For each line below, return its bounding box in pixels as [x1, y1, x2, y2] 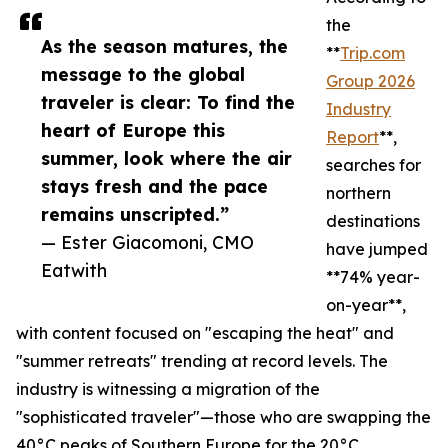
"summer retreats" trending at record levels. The [16, 351, 388, 372]
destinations [326, 211, 420, 232]
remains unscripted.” [41, 203, 229, 226]
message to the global [41, 63, 245, 86]
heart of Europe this [41, 119, 225, 142]
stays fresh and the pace [41, 175, 268, 198]
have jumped [326, 239, 428, 260]
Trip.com [340, 43, 405, 64]
